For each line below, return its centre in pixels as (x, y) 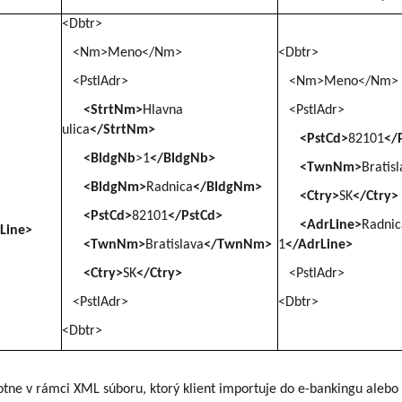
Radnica (170, 187)
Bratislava (175, 245)
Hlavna (163, 110)
